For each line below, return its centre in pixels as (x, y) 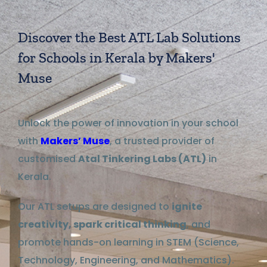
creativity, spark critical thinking (102, 224)
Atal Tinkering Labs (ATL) (142, 159)
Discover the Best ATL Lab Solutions (129, 37)
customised (48, 159)
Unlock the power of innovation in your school (128, 123)
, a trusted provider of (162, 141)
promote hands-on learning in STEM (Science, (128, 242)
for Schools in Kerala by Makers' (117, 57)
